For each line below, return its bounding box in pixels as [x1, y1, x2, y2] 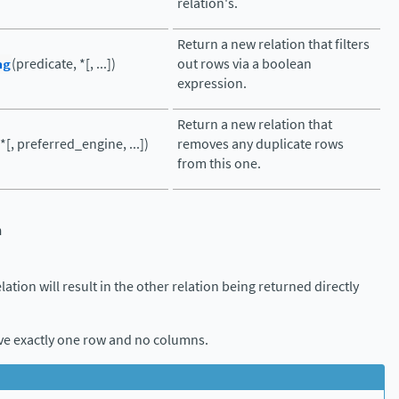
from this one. [177, 154, 261, 173]
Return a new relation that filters [177, 35, 370, 53]
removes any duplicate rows [177, 134, 344, 153]
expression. [177, 74, 247, 93]
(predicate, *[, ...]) [12, 54, 116, 73]
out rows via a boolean [177, 54, 312, 73]
